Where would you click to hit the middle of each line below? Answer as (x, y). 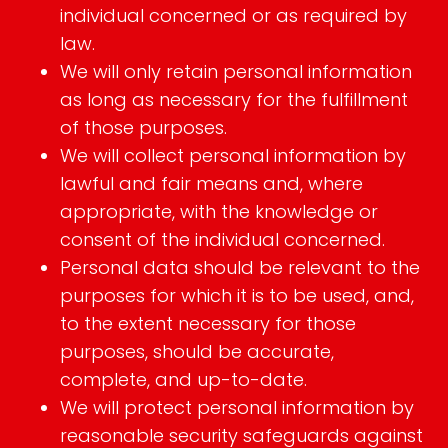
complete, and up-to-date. (183, 380)
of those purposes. (143, 128)
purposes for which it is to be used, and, (237, 296)
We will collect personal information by (233, 156)
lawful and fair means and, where (211, 184)
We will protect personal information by (237, 408)
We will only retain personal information (236, 72)
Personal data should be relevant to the (240, 268)
